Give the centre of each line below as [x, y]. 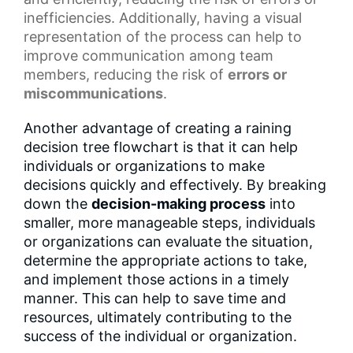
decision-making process [178, 203]
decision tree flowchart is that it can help [161, 147]
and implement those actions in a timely [156, 279]
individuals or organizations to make [144, 165]
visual [283, 17]
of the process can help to [212, 36]
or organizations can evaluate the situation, [168, 241]
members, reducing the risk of [126, 74]
